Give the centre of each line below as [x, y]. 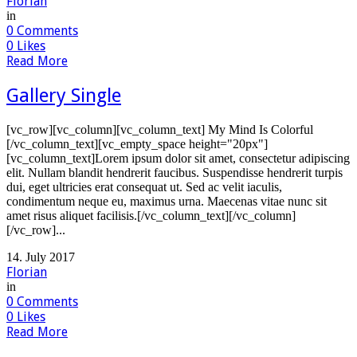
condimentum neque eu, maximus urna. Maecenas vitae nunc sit [167, 201]
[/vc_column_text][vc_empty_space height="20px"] [137, 143]
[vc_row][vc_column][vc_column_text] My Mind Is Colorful [160, 129]
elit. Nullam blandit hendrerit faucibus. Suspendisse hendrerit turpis [175, 172]
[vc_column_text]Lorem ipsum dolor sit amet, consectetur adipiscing [178, 158]
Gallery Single [64, 95]
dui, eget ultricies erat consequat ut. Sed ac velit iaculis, [144, 186]
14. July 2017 [41, 257]
